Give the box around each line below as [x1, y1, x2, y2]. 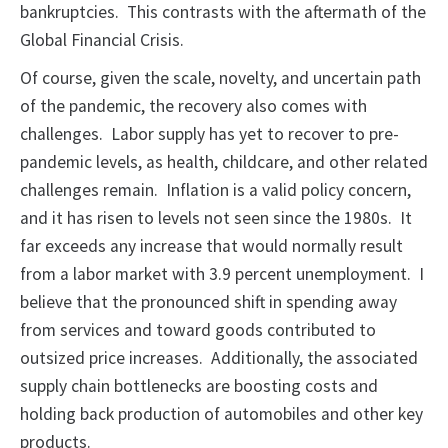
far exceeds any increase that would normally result [20, 235, 403, 258]
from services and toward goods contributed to [20, 319, 376, 342]
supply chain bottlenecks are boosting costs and [20, 375, 378, 398]
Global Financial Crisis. [20, 29, 184, 52]
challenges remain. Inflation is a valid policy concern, [20, 179, 411, 202]
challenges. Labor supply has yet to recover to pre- [20, 123, 399, 146]
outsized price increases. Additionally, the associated [20, 347, 418, 370]
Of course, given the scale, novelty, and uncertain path [20, 67, 421, 90]
